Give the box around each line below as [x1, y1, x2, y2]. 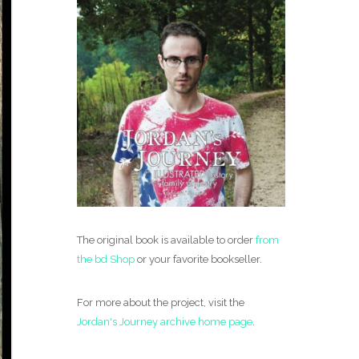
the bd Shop [77, 253, 135, 265]
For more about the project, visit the [77, 296, 244, 309]
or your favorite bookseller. [135, 253, 262, 265]
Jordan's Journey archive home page [77, 316, 252, 328]
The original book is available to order [77, 234, 256, 246]
